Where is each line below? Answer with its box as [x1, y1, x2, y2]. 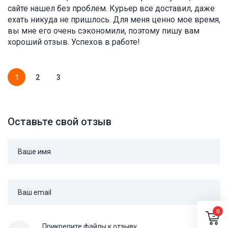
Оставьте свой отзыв [8, 116, 111, 128]
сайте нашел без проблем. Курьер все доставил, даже [8, 4, 215, 13]
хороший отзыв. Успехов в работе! [8, 37, 140, 47]
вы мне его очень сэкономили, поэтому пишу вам [8, 26, 199, 36]
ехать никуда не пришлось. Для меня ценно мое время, [8, 15, 220, 24]
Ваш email [18, 188, 51, 196]
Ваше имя [18, 148, 51, 156]
